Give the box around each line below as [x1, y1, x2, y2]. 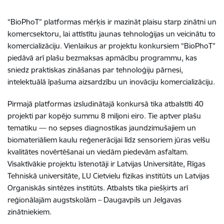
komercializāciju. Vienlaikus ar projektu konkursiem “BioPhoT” [7, 40, 215, 50]
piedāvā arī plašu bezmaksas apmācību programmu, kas [7, 52, 197, 62]
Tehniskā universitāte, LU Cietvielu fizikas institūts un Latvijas [7, 170, 209, 180]
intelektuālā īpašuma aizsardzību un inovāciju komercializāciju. [7, 76, 215, 86]
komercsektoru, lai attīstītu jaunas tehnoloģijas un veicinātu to [7, 28, 215, 38]
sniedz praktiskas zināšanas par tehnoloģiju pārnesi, [7, 64, 183, 74]
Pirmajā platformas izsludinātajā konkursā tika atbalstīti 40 [7, 98, 203, 108]
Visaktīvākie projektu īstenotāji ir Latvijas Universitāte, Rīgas [7, 158, 205, 168]
